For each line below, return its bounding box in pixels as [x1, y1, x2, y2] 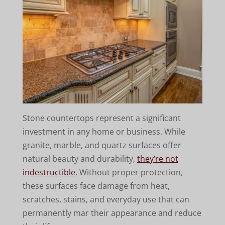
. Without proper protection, [75, 166, 183, 178]
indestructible [22, 166, 75, 178]
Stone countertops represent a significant [22, 112, 181, 124]
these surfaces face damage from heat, [22, 180, 170, 191]
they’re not [137, 153, 178, 164]
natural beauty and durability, [22, 153, 137, 164]
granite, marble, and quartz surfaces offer [22, 139, 181, 151]
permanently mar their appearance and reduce [22, 207, 201, 218]
